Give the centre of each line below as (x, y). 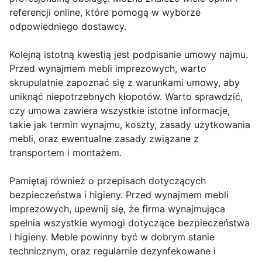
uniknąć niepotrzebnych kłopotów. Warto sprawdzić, (126, 97)
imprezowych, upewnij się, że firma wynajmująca (117, 209)
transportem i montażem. (65, 153)
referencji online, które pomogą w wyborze (105, 13)
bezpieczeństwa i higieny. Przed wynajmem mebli (119, 195)
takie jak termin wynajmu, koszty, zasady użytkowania (130, 125)
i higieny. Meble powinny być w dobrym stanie (112, 237)
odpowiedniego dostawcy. (68, 27)
